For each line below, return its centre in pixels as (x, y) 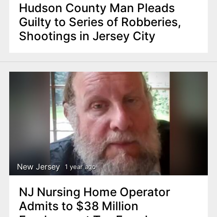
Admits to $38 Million (78, 206)
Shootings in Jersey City (87, 36)
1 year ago (80, 167)
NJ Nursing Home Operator (94, 192)
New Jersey (39, 166)
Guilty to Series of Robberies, (100, 22)
